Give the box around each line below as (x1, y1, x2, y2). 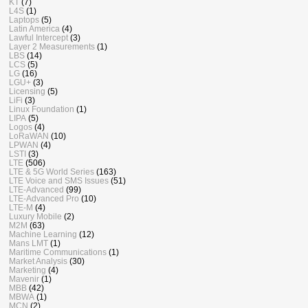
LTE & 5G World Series (9, 167, 94, 177)
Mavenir (9, 274, 39, 284)
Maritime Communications (9, 247, 107, 257)
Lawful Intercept (9, 33, 68, 43)
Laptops (9, 15, 39, 25)
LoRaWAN (9, 131, 49, 141)
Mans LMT (9, 239, 48, 248)
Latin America (9, 24, 60, 34)
